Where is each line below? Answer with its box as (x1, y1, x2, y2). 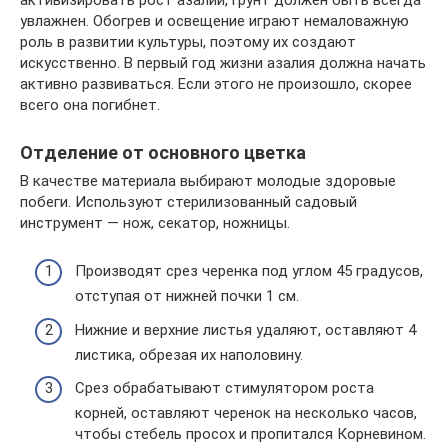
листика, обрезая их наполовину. (75, 345, 303, 364)
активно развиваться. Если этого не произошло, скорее (20, 74, 412, 93)
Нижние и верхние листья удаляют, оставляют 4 (75, 320, 416, 339)
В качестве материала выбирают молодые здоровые (20, 171, 396, 190)
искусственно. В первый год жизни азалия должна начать (20, 53, 426, 72)
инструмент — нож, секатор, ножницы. (20, 213, 290, 232)
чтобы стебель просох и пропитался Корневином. (75, 425, 426, 443)
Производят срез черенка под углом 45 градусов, (75, 262, 423, 280)
